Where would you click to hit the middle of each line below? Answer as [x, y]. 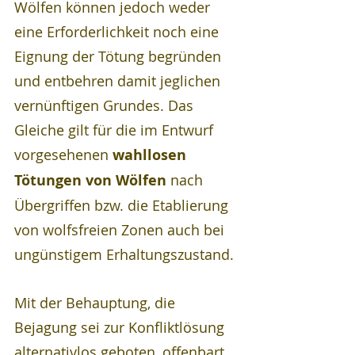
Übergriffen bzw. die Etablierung [123, 205]
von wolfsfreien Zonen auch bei [121, 229]
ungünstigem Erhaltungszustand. [124, 254]
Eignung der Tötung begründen [120, 56]
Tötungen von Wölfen [90, 180]
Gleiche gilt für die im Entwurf [116, 130]
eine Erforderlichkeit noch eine [118, 31]
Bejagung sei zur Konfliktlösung [121, 327]
